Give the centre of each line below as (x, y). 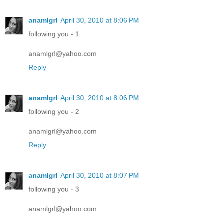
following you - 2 (54, 111)
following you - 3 (54, 189)
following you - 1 (54, 34)
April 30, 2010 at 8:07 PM (100, 175)
